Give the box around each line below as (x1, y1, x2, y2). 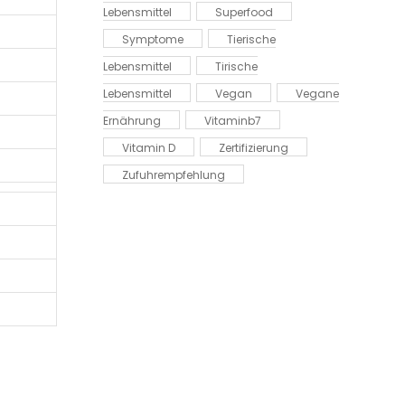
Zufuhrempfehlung (121, 167, 225, 183)
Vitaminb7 (203, 113, 261, 128)
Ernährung (102, 113, 161, 128)
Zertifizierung (218, 140, 288, 155)
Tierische (226, 32, 276, 47)
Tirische (214, 59, 258, 74)
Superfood (214, 5, 273, 20)
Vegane (295, 86, 339, 101)
